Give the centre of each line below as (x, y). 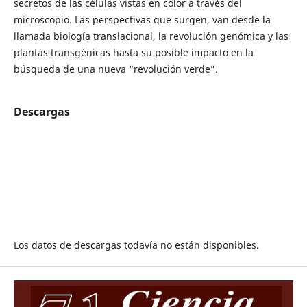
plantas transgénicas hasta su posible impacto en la (133, 52)
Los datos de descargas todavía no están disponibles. (136, 245)
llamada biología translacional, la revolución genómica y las (151, 36)
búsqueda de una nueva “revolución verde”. (115, 69)
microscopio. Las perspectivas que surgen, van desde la (142, 20)
